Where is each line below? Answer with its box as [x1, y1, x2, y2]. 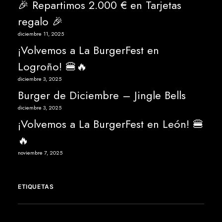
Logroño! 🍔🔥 [18, 58, 87, 74]
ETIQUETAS [18, 183, 54, 190]
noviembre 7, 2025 [18, 149, 62, 157]
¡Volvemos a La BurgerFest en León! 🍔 [18, 116, 204, 132]
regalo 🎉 [18, 13, 63, 29]
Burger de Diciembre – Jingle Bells [18, 87, 186, 103]
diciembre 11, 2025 [18, 30, 64, 38]
